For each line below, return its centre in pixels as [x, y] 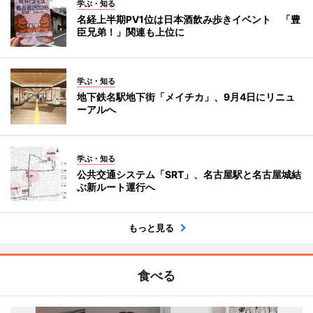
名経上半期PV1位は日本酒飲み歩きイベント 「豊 [189, 19]
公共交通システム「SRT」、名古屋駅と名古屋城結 [189, 174]
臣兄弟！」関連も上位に [131, 32]
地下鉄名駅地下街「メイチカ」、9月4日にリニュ [186, 97]
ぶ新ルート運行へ [116, 187]
